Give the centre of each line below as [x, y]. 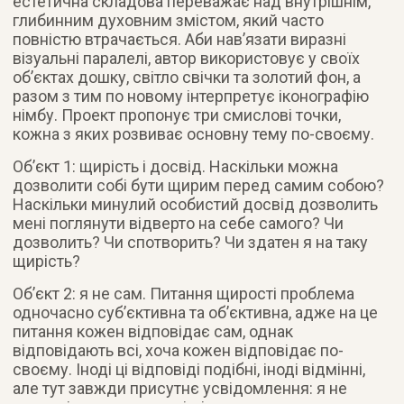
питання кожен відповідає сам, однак [153, 331]
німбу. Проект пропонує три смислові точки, [177, 115]
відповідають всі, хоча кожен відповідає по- [179, 350]
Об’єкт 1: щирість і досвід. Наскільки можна [176, 166]
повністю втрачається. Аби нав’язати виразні [180, 39]
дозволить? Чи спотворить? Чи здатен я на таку [191, 242]
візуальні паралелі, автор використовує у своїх [187, 58]
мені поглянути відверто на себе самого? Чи [179, 223]
